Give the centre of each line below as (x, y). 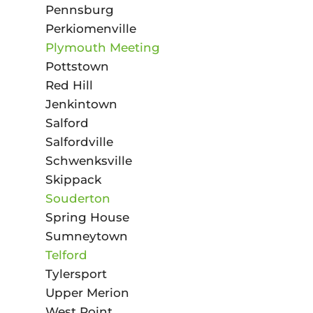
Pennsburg (79, 9)
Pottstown (77, 66)
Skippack (73, 179)
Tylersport (76, 274)
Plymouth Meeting (102, 47)
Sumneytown (86, 236)
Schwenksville (88, 160)
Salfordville (79, 141)
